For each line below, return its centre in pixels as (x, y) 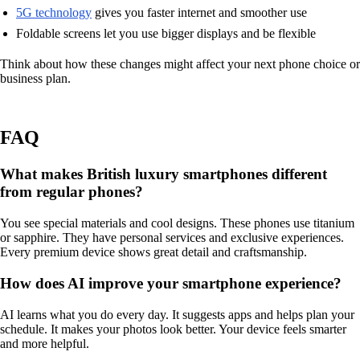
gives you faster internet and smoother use (199, 12)
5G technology (54, 12)
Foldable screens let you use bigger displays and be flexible (166, 33)
